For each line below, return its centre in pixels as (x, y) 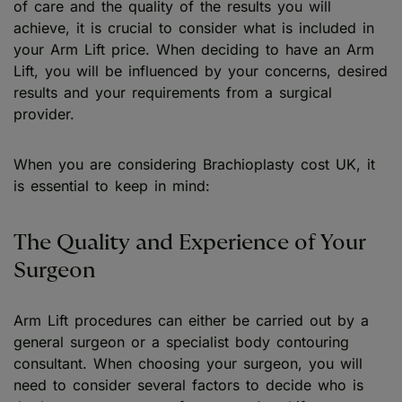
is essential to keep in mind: (115, 185)
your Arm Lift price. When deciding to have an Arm (194, 49)
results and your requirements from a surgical (173, 92)
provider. (44, 114)
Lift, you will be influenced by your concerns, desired (201, 70)
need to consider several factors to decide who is (188, 385)
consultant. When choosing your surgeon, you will (188, 364)
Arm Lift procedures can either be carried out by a (191, 321)
